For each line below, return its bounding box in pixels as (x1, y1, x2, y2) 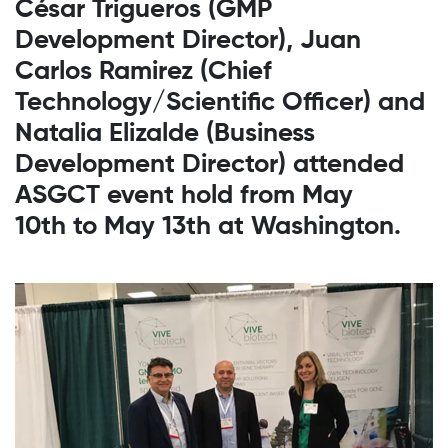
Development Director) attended (15, 152, 404, 179)
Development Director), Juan (15, 28, 361, 55)
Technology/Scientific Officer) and (15, 90, 425, 117)
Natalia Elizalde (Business (15, 121, 315, 148)
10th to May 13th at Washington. (15, 214, 401, 241)
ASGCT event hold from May (15, 183, 353, 210)
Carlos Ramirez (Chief (15, 59, 272, 86)
